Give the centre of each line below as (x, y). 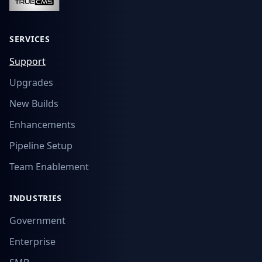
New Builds (34, 104)
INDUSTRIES (36, 198)
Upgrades (31, 82)
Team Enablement (49, 167)
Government (37, 220)
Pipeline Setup (41, 146)
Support (27, 61)
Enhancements (42, 125)
